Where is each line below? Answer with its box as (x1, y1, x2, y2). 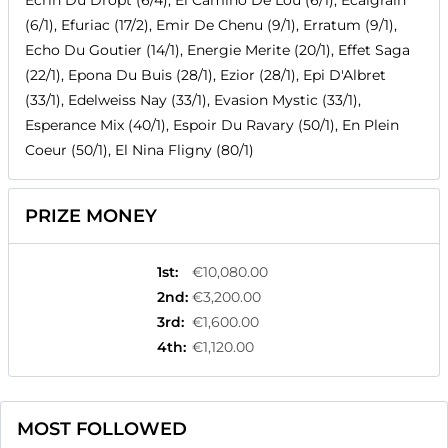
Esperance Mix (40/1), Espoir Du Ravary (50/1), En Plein (25, 116, 399, 135)
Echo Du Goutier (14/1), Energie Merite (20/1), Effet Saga (25, 41, 410, 60)
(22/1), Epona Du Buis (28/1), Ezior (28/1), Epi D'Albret (25, 66, 386, 85)
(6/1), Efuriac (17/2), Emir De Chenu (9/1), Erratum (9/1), (25, 16, 397, 35)
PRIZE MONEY (25, 205, 157, 228)
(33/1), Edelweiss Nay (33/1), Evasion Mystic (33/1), (25, 91, 361, 110)
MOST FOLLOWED (17, 418, 187, 441)
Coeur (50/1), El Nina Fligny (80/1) (25, 141, 254, 160)
